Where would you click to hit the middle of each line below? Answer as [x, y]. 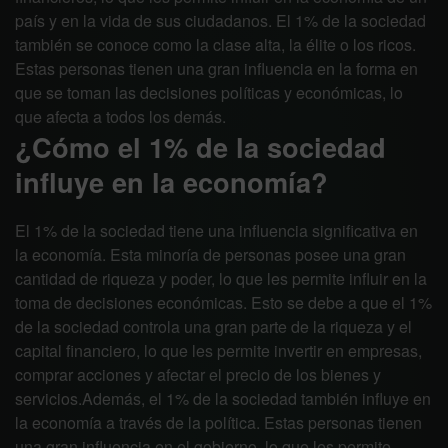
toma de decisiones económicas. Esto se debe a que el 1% [223, 302]
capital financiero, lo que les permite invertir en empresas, [218, 350]
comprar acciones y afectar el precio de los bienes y [198, 374]
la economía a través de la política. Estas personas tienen [218, 422]
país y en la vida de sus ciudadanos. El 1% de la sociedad [220, 20]
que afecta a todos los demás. [120, 116]
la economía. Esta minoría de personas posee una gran [210, 254]
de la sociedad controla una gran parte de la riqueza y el [213, 326]
